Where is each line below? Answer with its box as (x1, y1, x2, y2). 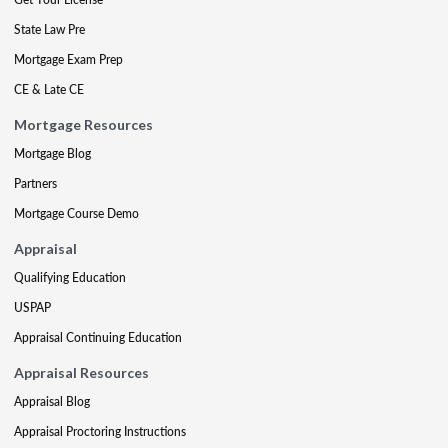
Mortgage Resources (14, 116, 153, 133)
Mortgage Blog (14, 145, 91, 162)
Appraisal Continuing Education (14, 329, 182, 346)
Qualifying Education (14, 269, 126, 286)
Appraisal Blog (14, 393, 90, 410)
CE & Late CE (14, 81, 84, 98)
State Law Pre (14, 21, 85, 38)
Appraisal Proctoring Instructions (14, 423, 186, 440)
